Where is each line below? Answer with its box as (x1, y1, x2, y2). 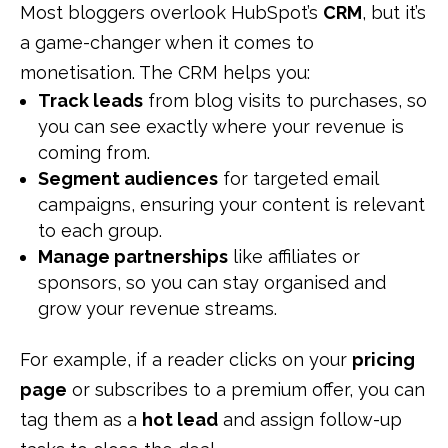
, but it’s (362, 2, 426, 24)
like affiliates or (228, 246, 360, 268)
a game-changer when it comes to (20, 32, 314, 54)
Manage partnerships (38, 246, 228, 268)
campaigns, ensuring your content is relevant (38, 194, 425, 216)
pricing (352, 349, 415, 371)
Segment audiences (38, 168, 218, 190)
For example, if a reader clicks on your (20, 349, 352, 371)
